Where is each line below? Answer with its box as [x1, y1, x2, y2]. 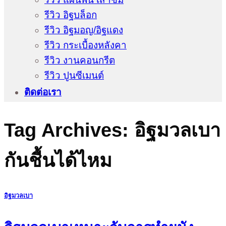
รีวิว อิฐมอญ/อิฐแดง [44, 25, 123, 36]
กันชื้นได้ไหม [4, 149, 112, 171]
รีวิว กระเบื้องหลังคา [44, 40, 127, 51]
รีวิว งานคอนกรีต [44, 55, 115, 66]
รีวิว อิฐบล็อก [44, 10, 97, 21]
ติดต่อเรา [24, 87, 62, 98]
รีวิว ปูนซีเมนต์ [44, 70, 104, 81]
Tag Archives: [4, 119, 134, 141]
